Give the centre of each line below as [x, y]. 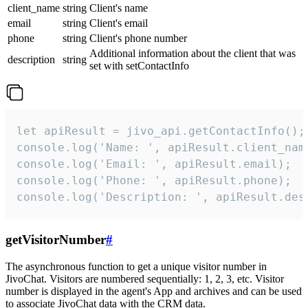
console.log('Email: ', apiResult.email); [154, 164]
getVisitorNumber [56, 240]
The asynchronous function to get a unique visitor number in [136, 266]
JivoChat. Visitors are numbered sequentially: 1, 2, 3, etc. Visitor [145, 278]
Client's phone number [138, 38]
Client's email [119, 23]
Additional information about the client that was [192, 54]
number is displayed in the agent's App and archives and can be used [154, 291]
